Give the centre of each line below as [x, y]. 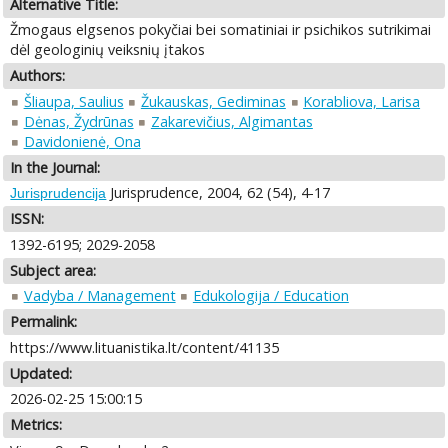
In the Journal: [55, 167]
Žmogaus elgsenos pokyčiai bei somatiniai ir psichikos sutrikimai [221, 30]
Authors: [38, 76]
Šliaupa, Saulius [73, 101]
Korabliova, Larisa [362, 101]
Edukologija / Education [270, 296]
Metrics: [36, 425]
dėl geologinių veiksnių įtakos [108, 50]
